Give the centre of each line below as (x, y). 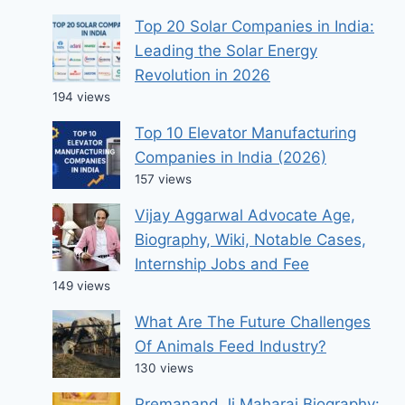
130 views (164, 368)
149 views (81, 286)
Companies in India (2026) (231, 158)
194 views (81, 97)
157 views (163, 179)
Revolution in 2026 (202, 75)
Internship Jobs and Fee (222, 264)
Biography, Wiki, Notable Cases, (250, 240)
